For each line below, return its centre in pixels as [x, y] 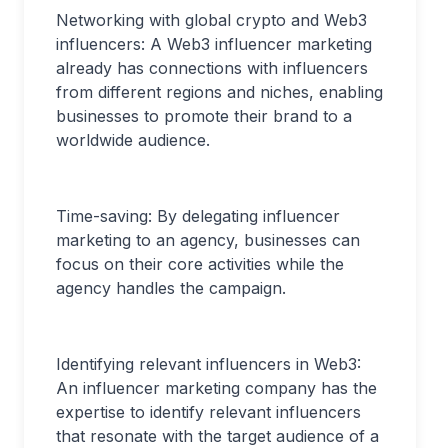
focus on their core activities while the [200, 264]
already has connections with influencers [212, 68]
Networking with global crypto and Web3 [211, 20]
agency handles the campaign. [171, 288]
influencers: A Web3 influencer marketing [216, 44]
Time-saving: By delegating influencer [198, 216]
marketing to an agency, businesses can [208, 240]
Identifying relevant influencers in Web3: [208, 364]
